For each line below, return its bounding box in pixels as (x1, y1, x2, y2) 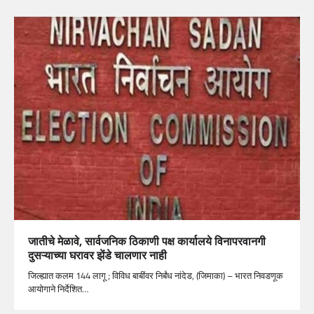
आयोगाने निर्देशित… (28, 282, 88, 296)
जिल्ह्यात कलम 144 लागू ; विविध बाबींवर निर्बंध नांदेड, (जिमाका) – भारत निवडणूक (28, 268, 283, 283)
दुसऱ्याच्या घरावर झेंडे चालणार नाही (28, 247, 167, 264)
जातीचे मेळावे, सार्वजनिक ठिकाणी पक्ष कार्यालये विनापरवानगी (28, 233, 266, 250)
